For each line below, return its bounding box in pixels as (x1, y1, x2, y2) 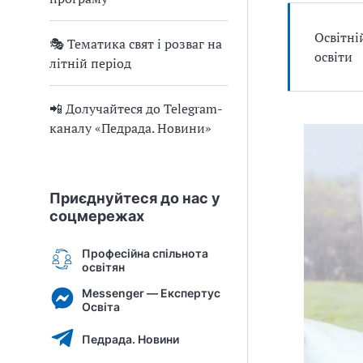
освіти (314, 48, 352, 66)
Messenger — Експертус (82, 285, 220, 300)
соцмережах (49, 207, 144, 224)
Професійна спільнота (82, 246, 208, 260)
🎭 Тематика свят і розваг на (49, 35, 222, 53)
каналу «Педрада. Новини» (49, 119, 211, 137)
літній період (49, 54, 131, 72)
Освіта (82, 299, 120, 314)
